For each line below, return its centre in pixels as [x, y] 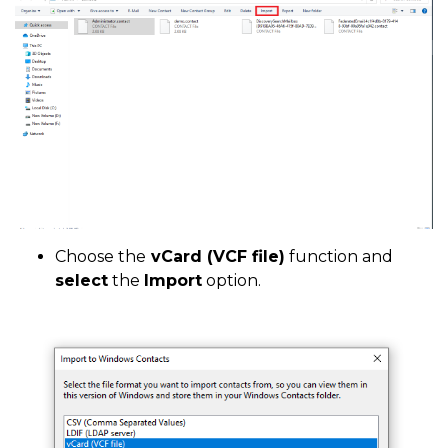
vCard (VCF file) [215, 256]
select [81, 280]
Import [173, 280]
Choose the [100, 256]
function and [339, 256]
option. [231, 280]
